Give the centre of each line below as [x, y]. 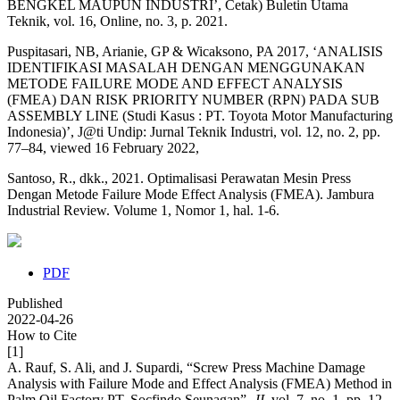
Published [35, 304]
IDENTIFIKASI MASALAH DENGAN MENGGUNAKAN [186, 68]
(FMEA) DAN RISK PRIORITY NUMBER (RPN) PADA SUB [193, 100]
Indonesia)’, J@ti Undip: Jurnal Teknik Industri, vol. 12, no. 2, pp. [194, 132]
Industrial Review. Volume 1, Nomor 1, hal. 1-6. [143, 211]
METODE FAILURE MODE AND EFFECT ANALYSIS [175, 84]
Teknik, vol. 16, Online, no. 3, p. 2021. [117, 21]
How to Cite [42, 336]
